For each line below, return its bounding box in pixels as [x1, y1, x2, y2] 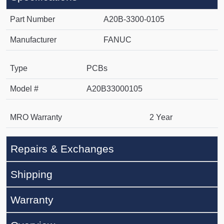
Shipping [10, 168, 52, 180]
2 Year [149, 113, 172, 122]
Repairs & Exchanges [10, 143, 114, 155]
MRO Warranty [10, 113, 62, 122]
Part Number [10, 15, 55, 24]
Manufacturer [10, 35, 56, 44]
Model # [10, 84, 38, 93]
